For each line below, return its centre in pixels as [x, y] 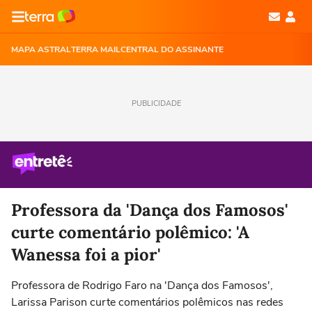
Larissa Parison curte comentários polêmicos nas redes [147, 302]
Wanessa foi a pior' [86, 255]
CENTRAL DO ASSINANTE [172, 49]
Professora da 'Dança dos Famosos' [150, 210]
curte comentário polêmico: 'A [130, 232]
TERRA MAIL [96, 49]
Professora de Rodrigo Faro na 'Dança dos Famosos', [142, 286]
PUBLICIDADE [156, 103]
